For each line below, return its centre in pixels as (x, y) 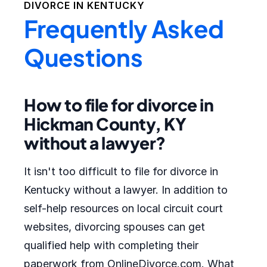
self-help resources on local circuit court (123, 208)
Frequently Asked (124, 28)
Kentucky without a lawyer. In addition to (126, 190)
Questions (83, 57)
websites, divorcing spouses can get (114, 227)
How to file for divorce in (119, 105)
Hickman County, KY (105, 124)
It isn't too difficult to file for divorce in (121, 171)
